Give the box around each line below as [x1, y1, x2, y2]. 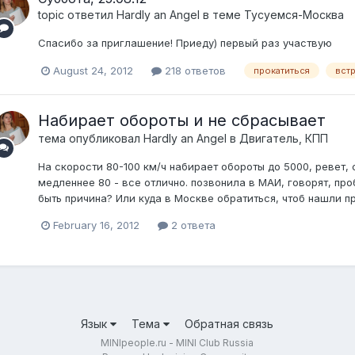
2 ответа [167, 219, 216, 232]
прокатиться [253, 65, 310, 77]
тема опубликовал [37, 132, 143, 146]
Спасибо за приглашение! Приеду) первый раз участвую [37, 36, 332, 49]
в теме [199, 7, 244, 21]
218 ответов [161, 63, 226, 77]
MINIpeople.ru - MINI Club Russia [101, 337, 254, 349]
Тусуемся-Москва [243, 7, 344, 21]
